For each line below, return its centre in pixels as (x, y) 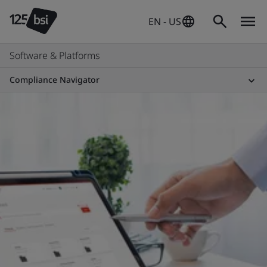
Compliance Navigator (55, 80)
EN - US (165, 21)
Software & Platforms (55, 55)
